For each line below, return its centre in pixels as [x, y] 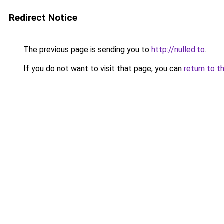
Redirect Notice [43, 18]
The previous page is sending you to [86, 50]
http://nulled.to [178, 50]
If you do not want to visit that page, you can [103, 69]
